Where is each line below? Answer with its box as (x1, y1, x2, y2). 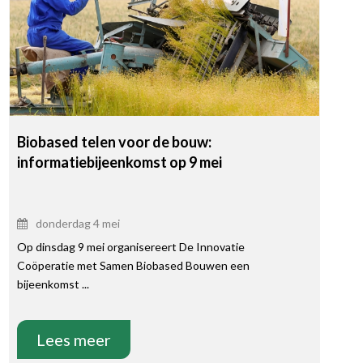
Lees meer (36, 330, 111, 350)
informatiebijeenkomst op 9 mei (16, 153, 222, 172)
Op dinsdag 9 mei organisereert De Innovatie (16, 240, 245, 254)
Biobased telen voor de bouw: (16, 133, 211, 152)
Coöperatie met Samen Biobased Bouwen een (16, 258, 250, 273)
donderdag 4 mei (35, 216, 120, 231)
